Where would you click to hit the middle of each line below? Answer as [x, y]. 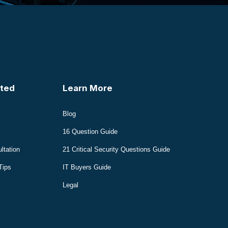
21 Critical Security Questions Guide [116, 150]
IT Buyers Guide [87, 167]
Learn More [88, 88]
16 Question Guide [90, 132]
